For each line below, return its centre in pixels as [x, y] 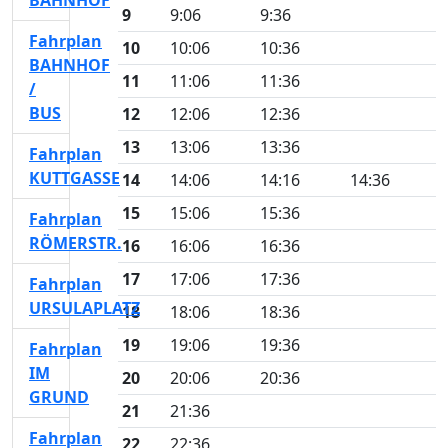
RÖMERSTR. [75, 243]
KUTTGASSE [74, 178]
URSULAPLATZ [84, 308]
